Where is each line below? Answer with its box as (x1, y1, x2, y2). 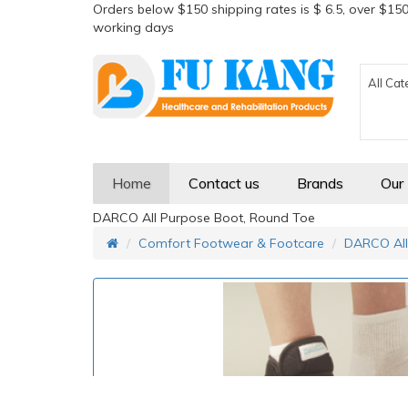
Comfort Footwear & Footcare (138, 235, 324, 251)
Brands (297, 174, 343, 192)
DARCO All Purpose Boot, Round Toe (93, 209, 315, 226)
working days (93, 19, 174, 36)
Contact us (189, 174, 260, 192)
